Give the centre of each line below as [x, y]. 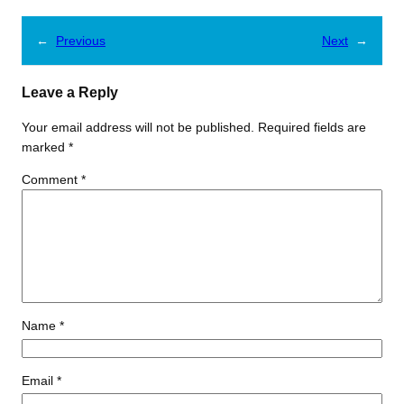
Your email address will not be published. [138, 127]
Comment [51, 179]
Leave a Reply [70, 92]
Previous [81, 41]
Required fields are [312, 127]
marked [45, 147]
